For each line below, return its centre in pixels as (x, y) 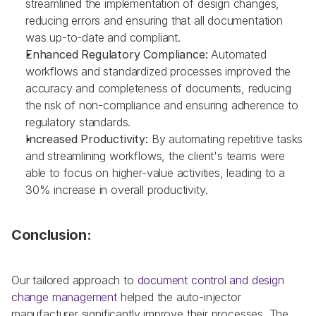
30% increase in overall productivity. (117, 190)
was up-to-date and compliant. (103, 37)
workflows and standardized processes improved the (158, 71)
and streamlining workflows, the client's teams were (155, 156)
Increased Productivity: (89, 139)
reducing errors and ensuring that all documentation (154, 20)
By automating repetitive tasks (227, 139)
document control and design (211, 280)
